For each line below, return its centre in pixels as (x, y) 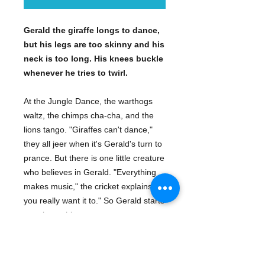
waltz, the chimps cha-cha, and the (89, 116)
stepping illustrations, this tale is (83, 258)
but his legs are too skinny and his (94, 45)
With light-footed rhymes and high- (88, 243)
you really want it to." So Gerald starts (94, 201)
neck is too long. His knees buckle (93, 59)
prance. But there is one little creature (94, 158)
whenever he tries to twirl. (76, 73)
